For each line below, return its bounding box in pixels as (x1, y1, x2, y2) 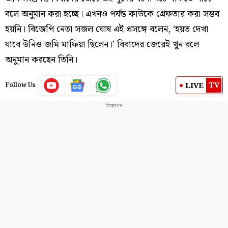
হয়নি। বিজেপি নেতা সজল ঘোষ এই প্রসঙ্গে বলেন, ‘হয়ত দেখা (5, 21, 208, 37)
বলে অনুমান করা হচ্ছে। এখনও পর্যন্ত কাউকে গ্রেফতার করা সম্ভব (5, 6, 219, 21)
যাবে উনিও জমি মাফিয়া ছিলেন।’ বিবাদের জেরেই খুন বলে (5, 37, 199, 52)
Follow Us (5, 80, 36, 90)
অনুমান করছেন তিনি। (5, 52, 77, 67)
